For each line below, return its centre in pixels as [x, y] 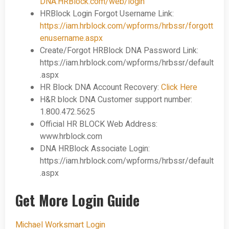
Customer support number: [144, 99]
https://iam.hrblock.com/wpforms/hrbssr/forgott [127, 26]
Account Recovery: [127, 87]
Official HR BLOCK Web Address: [99, 124]
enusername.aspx [71, 38]
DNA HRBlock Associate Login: [95, 148]
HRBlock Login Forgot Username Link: [107, 14]
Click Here [179, 87]
